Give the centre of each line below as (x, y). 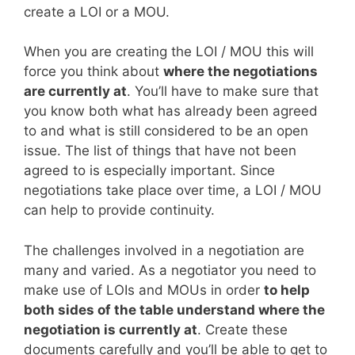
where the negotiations (240, 72)
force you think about (94, 72)
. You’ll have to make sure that (223, 92)
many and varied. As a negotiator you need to (170, 270)
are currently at (75, 92)
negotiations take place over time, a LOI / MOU (173, 191)
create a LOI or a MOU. (97, 11)
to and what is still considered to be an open (166, 131)
